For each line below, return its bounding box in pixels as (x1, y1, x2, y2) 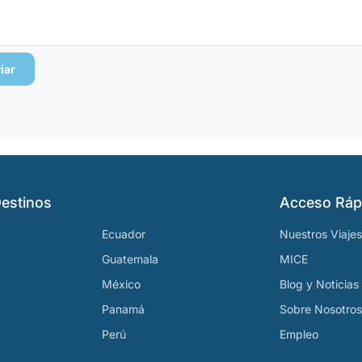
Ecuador (102, 227, 145, 241)
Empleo (280, 327, 318, 341)
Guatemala (102, 252, 158, 266)
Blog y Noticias (280, 277, 359, 291)
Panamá (102, 302, 145, 316)
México (102, 277, 141, 291)
